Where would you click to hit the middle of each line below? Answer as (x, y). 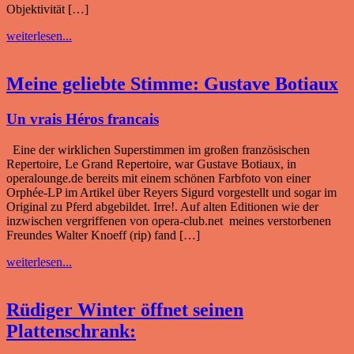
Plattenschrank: (71, 331)
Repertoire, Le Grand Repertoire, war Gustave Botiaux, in (151, 164)
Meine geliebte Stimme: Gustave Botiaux (172, 83)
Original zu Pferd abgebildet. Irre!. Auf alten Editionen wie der (162, 206)
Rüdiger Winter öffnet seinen (125, 309)
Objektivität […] (47, 9)
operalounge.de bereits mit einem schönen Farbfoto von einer (158, 178)
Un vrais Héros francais (83, 119)
